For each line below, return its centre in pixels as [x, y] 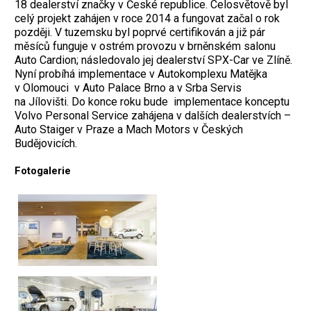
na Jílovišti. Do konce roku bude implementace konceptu [152, 102]
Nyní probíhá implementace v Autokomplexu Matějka [141, 74]
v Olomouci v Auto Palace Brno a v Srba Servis [128, 88]
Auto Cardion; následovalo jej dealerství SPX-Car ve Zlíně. [153, 60]
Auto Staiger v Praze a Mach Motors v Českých [129, 130]
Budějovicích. [46, 144]
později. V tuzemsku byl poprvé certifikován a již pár [140, 33]
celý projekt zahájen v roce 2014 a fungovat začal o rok [147, 19]
